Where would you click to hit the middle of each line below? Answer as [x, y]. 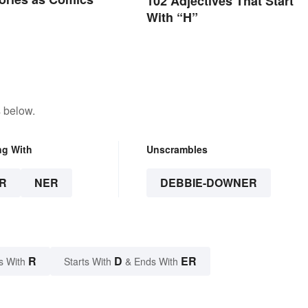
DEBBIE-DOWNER [208, 183]
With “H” [172, 18]
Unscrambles [177, 150]
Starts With [89, 262]
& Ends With [152, 262]
